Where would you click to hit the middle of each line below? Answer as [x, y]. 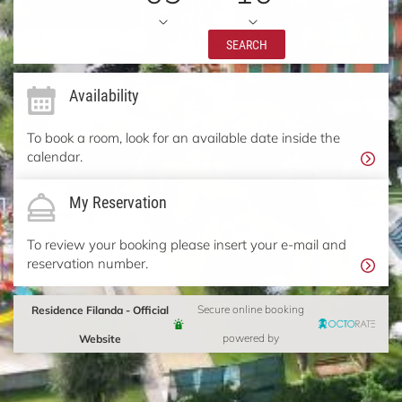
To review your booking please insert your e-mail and [187, 244]
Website [100, 338]
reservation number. [87, 262]
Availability [104, 95]
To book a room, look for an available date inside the [184, 137]
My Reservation [118, 201]
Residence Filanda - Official [100, 309]
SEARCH [247, 44]
